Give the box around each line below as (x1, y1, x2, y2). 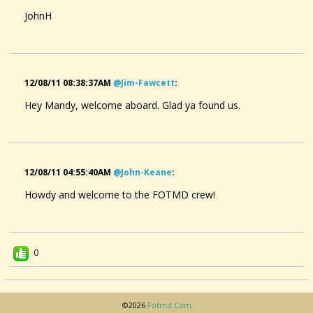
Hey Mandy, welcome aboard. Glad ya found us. (24, 99, 240, 112)
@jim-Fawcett (113, 77, 175, 89)
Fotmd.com (147, 300, 191, 311)
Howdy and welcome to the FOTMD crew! (24, 188, 215, 202)
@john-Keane (113, 166, 172, 179)
